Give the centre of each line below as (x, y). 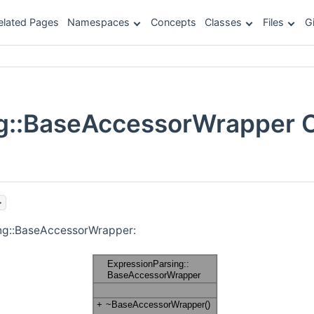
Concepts (173, 22)
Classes (223, 22)
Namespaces (98, 22)
